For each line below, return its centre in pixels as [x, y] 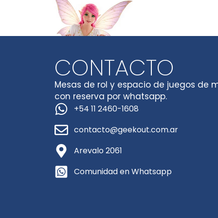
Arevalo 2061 [98, 150]
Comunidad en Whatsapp [123, 171]
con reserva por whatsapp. [111, 96]
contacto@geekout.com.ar [126, 129]
